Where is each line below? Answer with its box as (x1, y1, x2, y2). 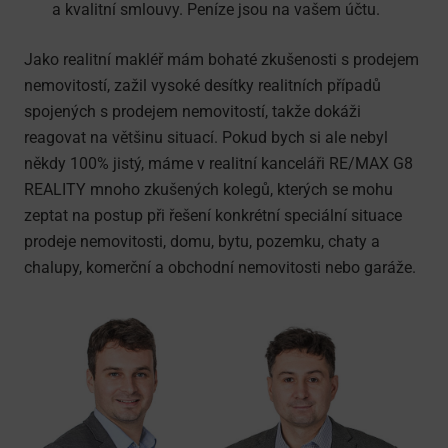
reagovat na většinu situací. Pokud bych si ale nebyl (24, 127, 388, 147)
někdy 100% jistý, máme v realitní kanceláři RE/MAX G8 (24, 153, 413, 173)
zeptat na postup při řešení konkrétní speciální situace (24, 205, 402, 225)
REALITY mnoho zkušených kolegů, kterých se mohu (24, 179, 393, 199)
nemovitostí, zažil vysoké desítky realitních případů (24, 75, 381, 95)
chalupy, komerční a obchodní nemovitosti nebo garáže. (24, 257, 416, 277)
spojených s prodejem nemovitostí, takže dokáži (24, 101, 361, 121)
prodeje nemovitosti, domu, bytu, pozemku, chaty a (24, 231, 380, 251)
